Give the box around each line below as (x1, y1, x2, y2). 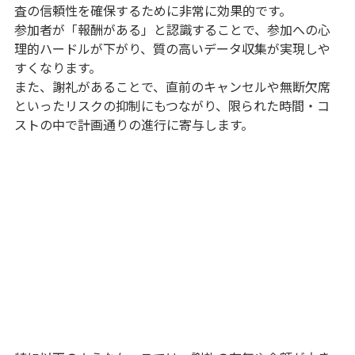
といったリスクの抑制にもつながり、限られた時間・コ (13, 96, 330, 116)
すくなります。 (13, 58, 101, 78)
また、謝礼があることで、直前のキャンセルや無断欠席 (13, 77, 330, 97)
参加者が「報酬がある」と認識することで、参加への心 (13, 20, 330, 40)
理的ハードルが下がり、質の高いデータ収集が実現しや (13, 39, 330, 59)
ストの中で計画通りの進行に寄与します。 (13, 115, 254, 135)
